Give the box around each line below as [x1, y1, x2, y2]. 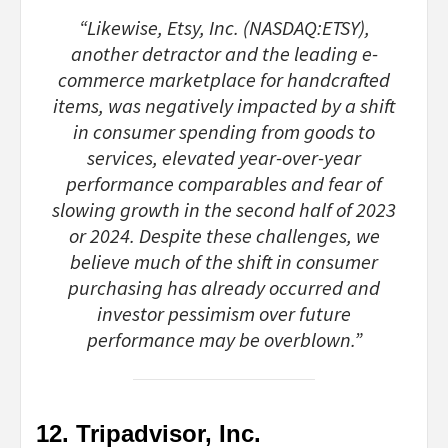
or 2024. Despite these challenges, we [68, 223, 380, 250]
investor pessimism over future [97, 301, 351, 328]
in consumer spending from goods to [73, 119, 375, 146]
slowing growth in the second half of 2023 [52, 197, 396, 224]
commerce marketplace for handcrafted [58, 67, 390, 94]
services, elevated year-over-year [87, 145, 361, 172]
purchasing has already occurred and [68, 275, 380, 302]
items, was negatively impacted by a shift [53, 93, 395, 120]
